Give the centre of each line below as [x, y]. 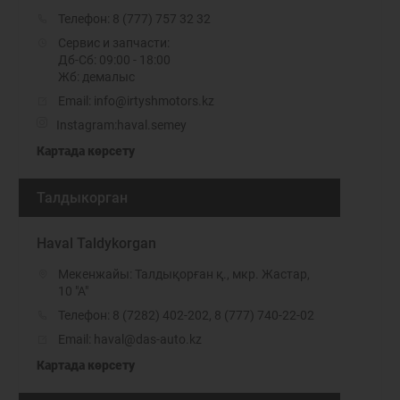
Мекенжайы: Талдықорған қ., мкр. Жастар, [184, 274]
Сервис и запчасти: [114, 43]
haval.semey [152, 125]
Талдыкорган [82, 198]
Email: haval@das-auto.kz [130, 339]
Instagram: [87, 125]
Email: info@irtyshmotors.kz [136, 101]
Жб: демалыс [96, 77]
